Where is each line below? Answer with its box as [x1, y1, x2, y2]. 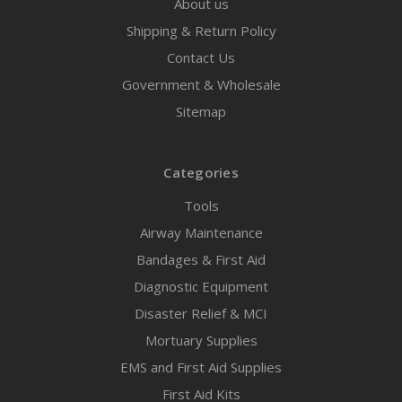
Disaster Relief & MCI [135, 304, 267, 323]
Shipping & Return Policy [126, 22, 276, 40]
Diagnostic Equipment [134, 277, 268, 296]
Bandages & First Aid [136, 250, 266, 269]
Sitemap [176, 102, 226, 121]
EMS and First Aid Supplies [120, 358, 282, 377]
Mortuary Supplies [144, 331, 258, 350]
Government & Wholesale [121, 75, 281, 94]
